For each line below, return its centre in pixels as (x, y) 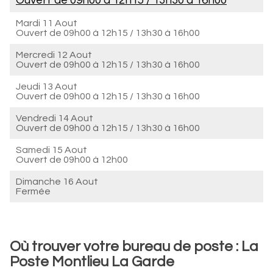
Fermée (33, 191)
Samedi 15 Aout (51, 150)
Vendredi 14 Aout (55, 118)
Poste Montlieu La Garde (92, 262)
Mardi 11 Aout (47, 23)
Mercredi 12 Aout (54, 55)
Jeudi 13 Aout (47, 87)
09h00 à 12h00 (96, 160)
